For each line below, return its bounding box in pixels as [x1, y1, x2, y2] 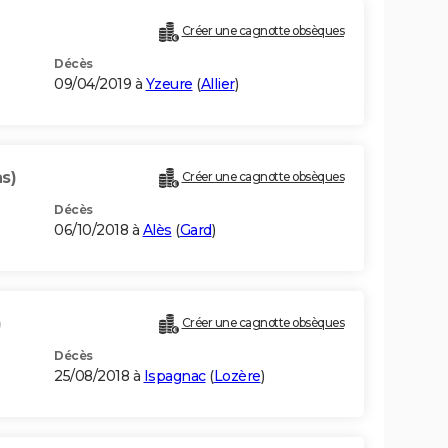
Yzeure [145, 75, 193, 94]
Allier [200, 75, 235, 94]
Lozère [213, 367, 261, 386]
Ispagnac [143, 367, 206, 386]
